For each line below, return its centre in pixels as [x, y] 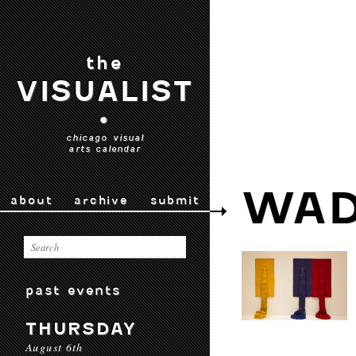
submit [174, 200]
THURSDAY [81, 329]
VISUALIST [105, 91]
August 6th [54, 347]
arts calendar [105, 149]
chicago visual [105, 137]
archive [101, 200]
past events [74, 290]
